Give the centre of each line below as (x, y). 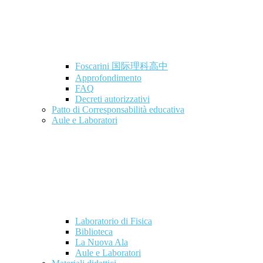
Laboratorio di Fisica (114, 221)
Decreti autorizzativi (112, 99)
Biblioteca (94, 232)
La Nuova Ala (102, 242)
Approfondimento (108, 78)
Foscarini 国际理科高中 (122, 66)
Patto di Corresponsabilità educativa (118, 110)
